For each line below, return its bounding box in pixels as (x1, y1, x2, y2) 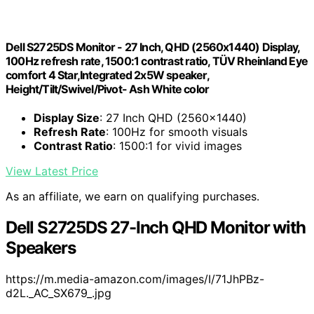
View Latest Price (6, 164, 98, 179)
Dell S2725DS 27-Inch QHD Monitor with (6, 217, 306, 238)
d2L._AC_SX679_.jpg (6, 286, 111, 301)
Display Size (34, 111, 100, 125)
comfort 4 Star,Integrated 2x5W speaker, (6, 68, 209, 83)
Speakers (6, 238, 76, 259)
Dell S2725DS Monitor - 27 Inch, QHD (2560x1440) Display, (6, 40, 300, 55)
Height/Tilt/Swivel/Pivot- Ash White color (6, 82, 210, 97)
